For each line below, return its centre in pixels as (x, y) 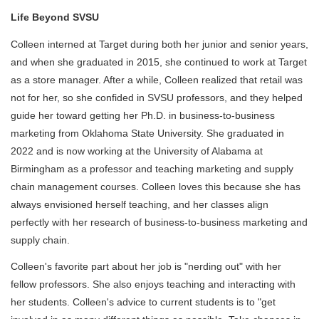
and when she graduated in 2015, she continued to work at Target (159, 62)
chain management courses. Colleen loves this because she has (156, 186)
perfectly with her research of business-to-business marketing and (159, 222)
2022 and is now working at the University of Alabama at (137, 151)
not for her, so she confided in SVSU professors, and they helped (157, 97)
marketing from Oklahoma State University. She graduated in (147, 133)
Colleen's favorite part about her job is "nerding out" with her (146, 267)
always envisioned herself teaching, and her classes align (140, 204)
